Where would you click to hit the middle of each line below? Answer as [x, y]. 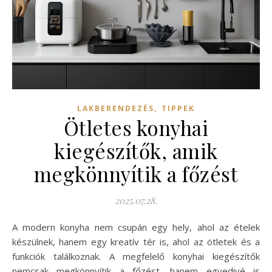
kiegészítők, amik [136, 150]
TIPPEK [178, 108]
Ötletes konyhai [136, 127]
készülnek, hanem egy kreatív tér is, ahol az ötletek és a [136, 241]
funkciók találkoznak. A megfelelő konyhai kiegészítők [136, 256]
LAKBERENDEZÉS [116, 108]
